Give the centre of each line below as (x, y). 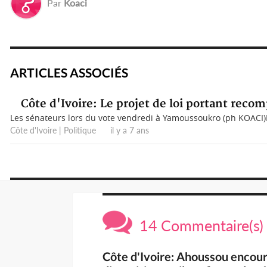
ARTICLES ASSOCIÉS (69, 73)
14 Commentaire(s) (198, 226)
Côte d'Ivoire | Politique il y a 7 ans (80, 131)
